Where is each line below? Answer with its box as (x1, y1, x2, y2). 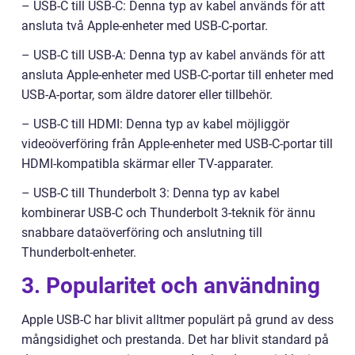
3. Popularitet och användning (21, 273, 320, 300)
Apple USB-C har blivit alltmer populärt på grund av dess (21, 312, 334, 328)
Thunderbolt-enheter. (21, 245, 136, 261)
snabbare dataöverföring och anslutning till (21, 225, 262, 241)
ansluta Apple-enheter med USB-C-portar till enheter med (21, 67, 334, 83)
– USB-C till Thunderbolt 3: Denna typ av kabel (21, 185, 280, 201)
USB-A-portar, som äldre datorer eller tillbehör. (21, 87, 273, 103)
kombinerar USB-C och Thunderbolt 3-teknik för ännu (21, 205, 315, 221)
